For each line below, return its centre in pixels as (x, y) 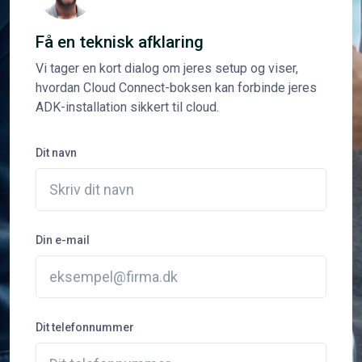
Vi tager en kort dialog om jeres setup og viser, (167, 68)
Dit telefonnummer (85, 327)
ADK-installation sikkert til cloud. (127, 107)
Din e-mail (63, 240)
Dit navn (56, 152)
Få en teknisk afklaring (120, 42)
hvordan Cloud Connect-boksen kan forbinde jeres (176, 87)
